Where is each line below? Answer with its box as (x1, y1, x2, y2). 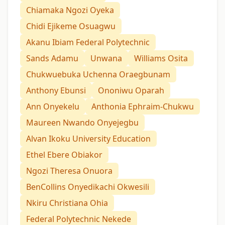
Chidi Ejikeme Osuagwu (26, 20, 116, 32)
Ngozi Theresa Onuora (26, 165, 113, 176)
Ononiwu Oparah (98, 84, 164, 96)
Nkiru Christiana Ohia (26, 197, 108, 208)
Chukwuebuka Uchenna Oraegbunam (26, 68, 170, 80)
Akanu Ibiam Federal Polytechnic (26, 36, 150, 48)
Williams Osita (134, 52, 188, 64)
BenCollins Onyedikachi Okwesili (26, 181, 149, 192)
